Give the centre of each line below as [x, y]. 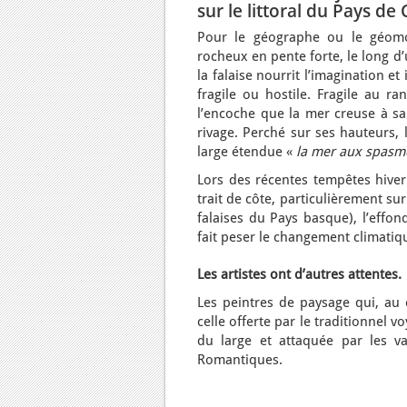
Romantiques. [240, 360]
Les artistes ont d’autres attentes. [299, 274]
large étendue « [247, 152]
